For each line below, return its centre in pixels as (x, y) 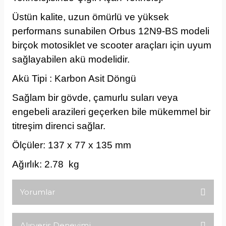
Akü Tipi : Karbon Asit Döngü (75, 78)
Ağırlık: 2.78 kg (46, 164)
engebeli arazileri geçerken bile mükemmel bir (111, 112)
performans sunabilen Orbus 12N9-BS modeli (111, 31)
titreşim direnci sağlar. (59, 126)
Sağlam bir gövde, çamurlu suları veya (95, 98)
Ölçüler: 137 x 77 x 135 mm (72, 145)
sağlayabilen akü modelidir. (72, 59)
